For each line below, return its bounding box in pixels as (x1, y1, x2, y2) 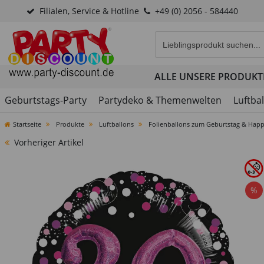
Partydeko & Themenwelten (98, 94, 222, 107)
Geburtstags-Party (5, 94, 87, 107)
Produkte (54, 120, 84, 128)
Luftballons (99, 120, 134, 128)
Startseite (13, 120, 41, 128)
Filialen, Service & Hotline (39, 5, 139, 16)
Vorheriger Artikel (14, 137, 84, 148)
